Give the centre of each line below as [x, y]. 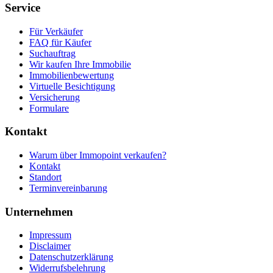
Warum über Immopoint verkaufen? [98, 155]
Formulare [49, 108]
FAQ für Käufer [60, 42]
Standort [45, 177]
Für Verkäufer [56, 31]
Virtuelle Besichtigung [72, 86]
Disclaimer [50, 246]
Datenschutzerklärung [71, 257]
